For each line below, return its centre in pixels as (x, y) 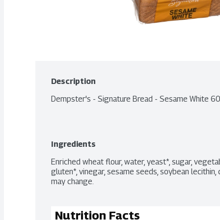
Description (73, 81)
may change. (72, 181)
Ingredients (73, 144)
